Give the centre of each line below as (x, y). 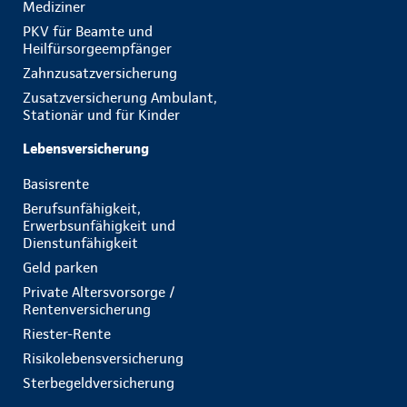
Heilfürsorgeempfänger (97, 49)
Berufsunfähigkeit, (82, 208)
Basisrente (56, 184)
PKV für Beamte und (88, 31)
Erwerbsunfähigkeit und (99, 226)
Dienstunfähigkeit (80, 243)
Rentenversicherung (87, 309)
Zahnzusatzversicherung (100, 73)
